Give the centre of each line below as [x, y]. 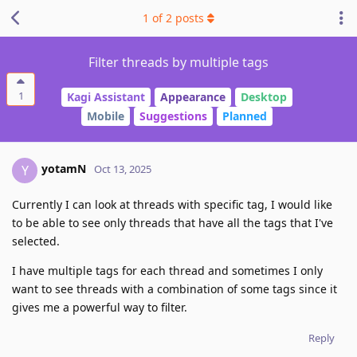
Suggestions [173, 116]
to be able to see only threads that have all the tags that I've [173, 222]
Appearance [192, 97]
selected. [36, 241]
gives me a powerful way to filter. [100, 307]
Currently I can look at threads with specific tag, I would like [172, 204]
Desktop [263, 97]
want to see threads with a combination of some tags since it [175, 288]
